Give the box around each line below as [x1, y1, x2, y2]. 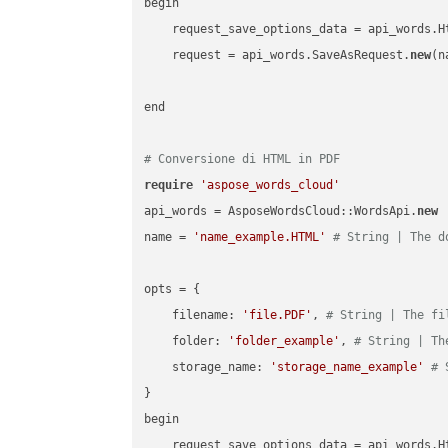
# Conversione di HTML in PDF [144, 152, 341, 167]
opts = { [144, 282, 208, 297]
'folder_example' [228, 334, 341, 349]
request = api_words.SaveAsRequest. [144, 48, 411, 63]
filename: [144, 308, 243, 323]
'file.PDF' [242, 308, 313, 323]
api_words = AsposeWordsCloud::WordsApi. [144, 204, 418, 219]
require [144, 178, 194, 193]
